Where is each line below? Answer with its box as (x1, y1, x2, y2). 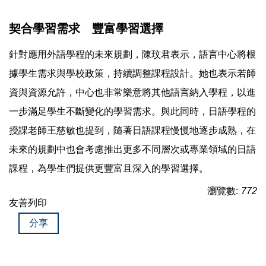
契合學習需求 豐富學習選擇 (9, 22, 163, 36)
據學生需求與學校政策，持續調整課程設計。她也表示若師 (9, 68, 256, 79)
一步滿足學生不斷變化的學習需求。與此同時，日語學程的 (9, 106, 256, 117)
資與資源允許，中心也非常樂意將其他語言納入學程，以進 (9, 87, 256, 98)
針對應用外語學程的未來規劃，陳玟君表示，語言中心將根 (9, 49, 256, 60)
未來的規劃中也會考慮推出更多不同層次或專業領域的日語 (9, 144, 256, 155)
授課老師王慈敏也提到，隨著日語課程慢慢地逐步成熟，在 (9, 125, 256, 136)
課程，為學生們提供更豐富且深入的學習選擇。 (9, 163, 208, 174)
